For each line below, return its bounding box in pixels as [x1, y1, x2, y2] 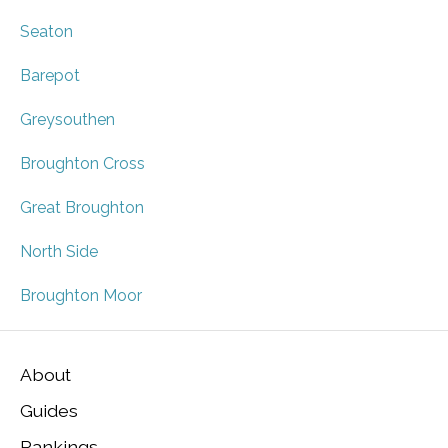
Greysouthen [20, 110, 115, 129]
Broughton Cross [20, 154, 145, 173]
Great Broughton [20, 198, 144, 217]
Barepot [20, 66, 80, 85]
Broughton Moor [20, 286, 142, 305]
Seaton [20, 22, 73, 41]
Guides [20, 399, 78, 421]
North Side [20, 242, 98, 261]
